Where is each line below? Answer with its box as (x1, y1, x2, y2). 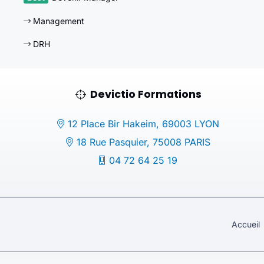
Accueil (232, 219, 260, 230)
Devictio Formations (90, 87, 202, 101)
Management (31, 15, 84, 26)
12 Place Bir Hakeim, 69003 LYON (68, 117, 220, 130)
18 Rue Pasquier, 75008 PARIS (77, 136, 211, 148)
